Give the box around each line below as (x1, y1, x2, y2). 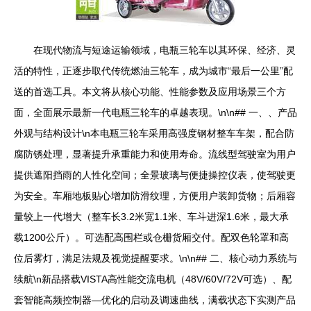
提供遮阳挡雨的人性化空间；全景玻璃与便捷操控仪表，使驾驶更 (14, 169, 296, 180)
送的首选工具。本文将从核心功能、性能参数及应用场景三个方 (14, 86, 286, 97)
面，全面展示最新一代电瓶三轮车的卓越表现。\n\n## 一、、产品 (14, 107, 297, 118)
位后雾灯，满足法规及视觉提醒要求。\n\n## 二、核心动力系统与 (14, 253, 297, 264)
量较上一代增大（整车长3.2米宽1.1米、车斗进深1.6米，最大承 (14, 211, 289, 222)
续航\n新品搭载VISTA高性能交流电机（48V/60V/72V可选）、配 (14, 274, 292, 285)
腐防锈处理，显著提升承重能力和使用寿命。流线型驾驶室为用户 (14, 149, 296, 160)
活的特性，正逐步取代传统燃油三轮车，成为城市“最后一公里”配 (14, 65, 293, 76)
